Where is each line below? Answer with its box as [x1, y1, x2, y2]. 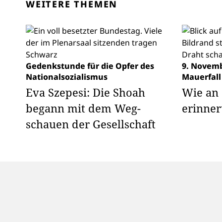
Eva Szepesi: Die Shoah [26, 85, 145, 100]
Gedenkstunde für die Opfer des [26, 60, 154, 71]
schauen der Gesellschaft [26, 116, 156, 131]
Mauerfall [182, 71, 221, 82]
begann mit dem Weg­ [26, 101, 141, 115]
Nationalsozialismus [26, 71, 108, 82]
